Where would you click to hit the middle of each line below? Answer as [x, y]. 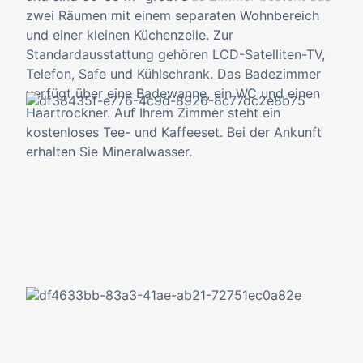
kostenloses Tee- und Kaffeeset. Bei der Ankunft [174, 132]
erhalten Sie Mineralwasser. [109, 152]
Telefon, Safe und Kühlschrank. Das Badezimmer [173, 74]
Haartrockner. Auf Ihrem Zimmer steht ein [153, 113]
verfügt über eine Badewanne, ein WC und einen [173, 93]
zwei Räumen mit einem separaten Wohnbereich [173, 15]
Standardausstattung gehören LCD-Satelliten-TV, [175, 54]
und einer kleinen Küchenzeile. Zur [130, 35]
